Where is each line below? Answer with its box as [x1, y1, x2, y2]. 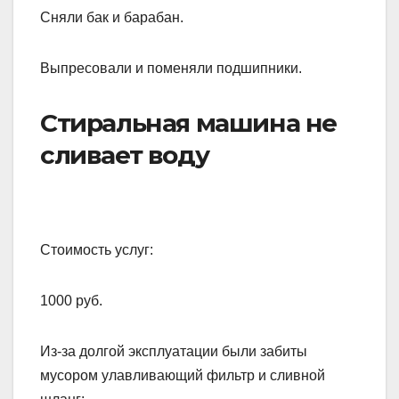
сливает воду [40, 140, 209, 171]
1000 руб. [40, 293, 102, 309]
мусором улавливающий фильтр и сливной [40, 368, 325, 384]
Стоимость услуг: [40, 242, 153, 258]
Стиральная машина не [40, 108, 338, 139]
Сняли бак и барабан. [40, 10, 183, 26]
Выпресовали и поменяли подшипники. [40, 61, 302, 77]
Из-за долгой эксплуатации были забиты [40, 344, 307, 360]
